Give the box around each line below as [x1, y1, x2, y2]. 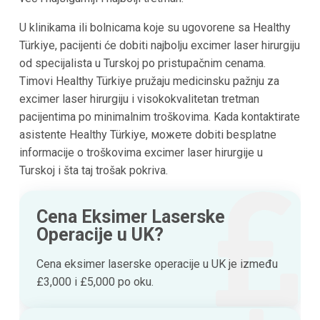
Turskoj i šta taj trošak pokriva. [19, 164, 168, 178]
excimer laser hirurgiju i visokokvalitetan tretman [19, 92, 259, 106]
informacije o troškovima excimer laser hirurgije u [19, 146, 263, 160]
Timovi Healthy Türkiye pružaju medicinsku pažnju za [19, 74, 279, 89]
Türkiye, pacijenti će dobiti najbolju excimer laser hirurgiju [19, 39, 300, 53]
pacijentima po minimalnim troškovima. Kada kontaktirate [19, 110, 300, 124]
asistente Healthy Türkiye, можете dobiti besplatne [19, 128, 276, 142]
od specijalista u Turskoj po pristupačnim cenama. [19, 56, 266, 71]
